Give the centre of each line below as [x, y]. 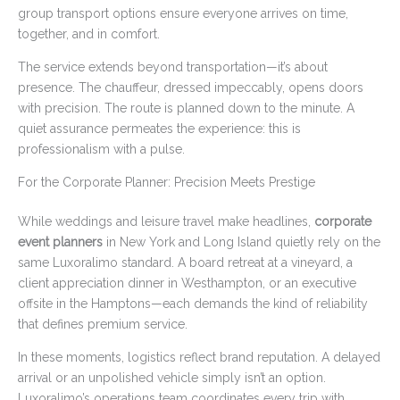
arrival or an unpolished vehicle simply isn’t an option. [172, 378]
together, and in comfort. [89, 34]
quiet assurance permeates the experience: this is [159, 129]
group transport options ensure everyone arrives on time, [183, 14]
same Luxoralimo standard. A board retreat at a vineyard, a [185, 263]
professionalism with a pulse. [101, 150]
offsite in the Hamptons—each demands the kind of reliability [193, 304]
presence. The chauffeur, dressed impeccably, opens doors [191, 88]
